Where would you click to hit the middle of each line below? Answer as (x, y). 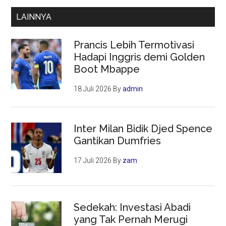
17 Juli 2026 (93, 161)
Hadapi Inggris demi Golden (139, 57)
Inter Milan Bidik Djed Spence (143, 129)
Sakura (90, 36)
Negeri (90, 23)
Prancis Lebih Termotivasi (134, 45)
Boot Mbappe (107, 69)
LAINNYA (34, 17)
